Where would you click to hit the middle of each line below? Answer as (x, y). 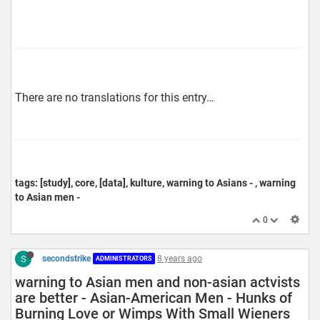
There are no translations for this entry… (115, 97)
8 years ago (180, 258)
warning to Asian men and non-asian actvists (157, 282)
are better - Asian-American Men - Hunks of (154, 297)
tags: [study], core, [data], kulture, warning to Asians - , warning (155, 182)
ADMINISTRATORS (124, 259)
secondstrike (66, 258)
